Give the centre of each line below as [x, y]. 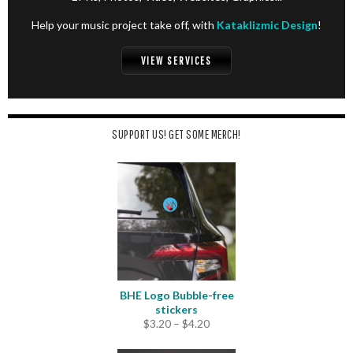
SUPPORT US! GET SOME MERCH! [176, 134]
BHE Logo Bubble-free [176, 295]
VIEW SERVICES [176, 61]
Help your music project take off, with [124, 25]
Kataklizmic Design [267, 25]
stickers [176, 309]
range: [225, 337]
